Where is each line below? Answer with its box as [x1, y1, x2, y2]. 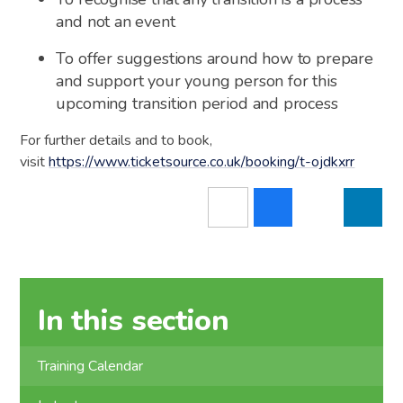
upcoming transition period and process [56, 92, 338, 114]
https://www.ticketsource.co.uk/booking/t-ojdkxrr [49, 151, 355, 172]
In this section [38, 300, 229, 340]
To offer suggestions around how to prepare [56, 47, 373, 69]
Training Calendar [38, 356, 144, 377]
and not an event [56, 10, 175, 32]
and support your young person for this [56, 69, 337, 92]
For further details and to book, [20, 130, 213, 150]
